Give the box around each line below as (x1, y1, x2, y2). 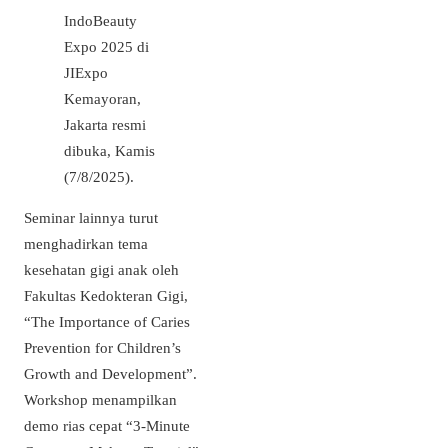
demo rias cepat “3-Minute (24, 416, 190, 434)
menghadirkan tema (24, 234, 148, 252)
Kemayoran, (64, 89, 141, 107)
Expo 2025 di (64, 37, 149, 55)
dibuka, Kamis (64, 141, 155, 159)
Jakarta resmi (64, 115, 146, 133)
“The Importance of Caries (24, 312, 190, 330)
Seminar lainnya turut (24, 208, 158, 226)
